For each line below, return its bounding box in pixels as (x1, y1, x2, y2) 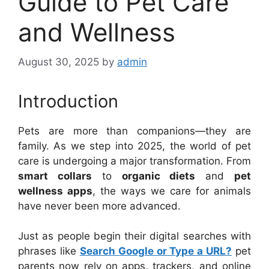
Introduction (18, 90, 118, 112)
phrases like (18, 245, 80, 257)
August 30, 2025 (18, 55, 99, 68)
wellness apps (18, 184, 92, 197)
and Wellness (18, 17, 175, 47)
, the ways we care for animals (92, 184, 251, 197)
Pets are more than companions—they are (18, 124, 251, 137)
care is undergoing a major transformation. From (18, 154, 251, 167)
